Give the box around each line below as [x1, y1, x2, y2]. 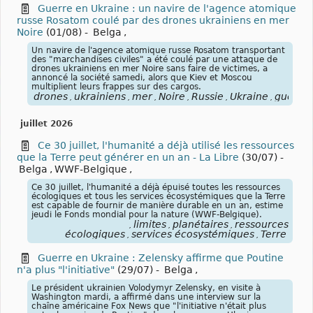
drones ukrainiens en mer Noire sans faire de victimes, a [31, 63, 268, 73]
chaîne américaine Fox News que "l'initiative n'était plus [31, 300, 266, 311]
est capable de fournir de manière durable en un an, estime [31, 200, 283, 210]
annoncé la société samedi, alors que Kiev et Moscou [31, 72, 252, 82]
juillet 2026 [20, 118, 73, 129]
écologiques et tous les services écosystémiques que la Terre [31, 191, 285, 201]
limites [133, 218, 166, 230]
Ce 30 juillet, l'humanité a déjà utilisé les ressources [38, 139, 294, 151]
